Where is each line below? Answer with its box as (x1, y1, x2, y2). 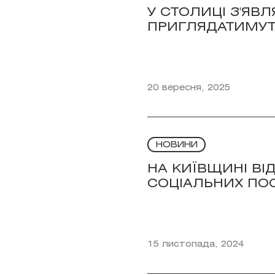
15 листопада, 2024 (147, 241, 244, 249)
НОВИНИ (155, 141, 198, 149)
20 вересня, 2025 (147, 84, 230, 92)
